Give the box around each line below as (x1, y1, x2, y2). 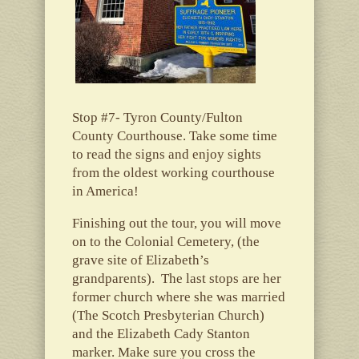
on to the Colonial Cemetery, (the (71, 233, 260, 249)
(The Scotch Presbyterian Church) (71, 307, 264, 323)
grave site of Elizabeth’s (71, 252, 209, 268)
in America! (71, 183, 139, 199)
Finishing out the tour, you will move (71, 215, 281, 231)
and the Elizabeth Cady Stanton (71, 325, 250, 341)
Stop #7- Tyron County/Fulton (71, 109, 243, 125)
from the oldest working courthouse (71, 164, 275, 180)
